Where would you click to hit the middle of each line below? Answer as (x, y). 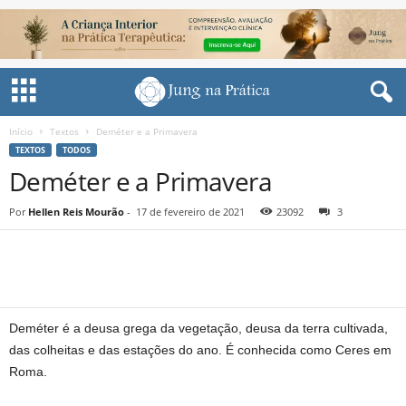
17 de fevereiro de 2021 (190, 212)
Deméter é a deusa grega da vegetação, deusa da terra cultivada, (198, 328)
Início (21, 131)
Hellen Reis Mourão (76, 212)
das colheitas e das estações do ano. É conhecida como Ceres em (200, 350)
